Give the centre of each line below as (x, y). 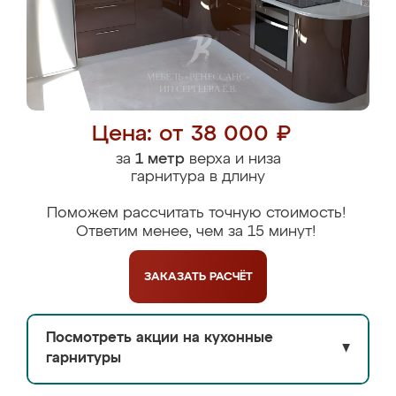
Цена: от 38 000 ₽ (191, 135)
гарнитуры (84, 359)
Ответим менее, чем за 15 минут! (196, 232)
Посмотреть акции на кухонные (160, 339)
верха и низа (232, 160)
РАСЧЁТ (231, 277)
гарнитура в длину (198, 177)
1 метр (160, 160)
